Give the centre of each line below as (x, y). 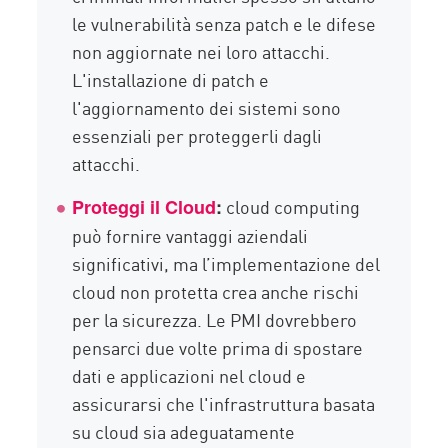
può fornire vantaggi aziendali (190, 235)
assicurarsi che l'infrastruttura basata (224, 403)
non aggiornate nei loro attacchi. (201, 51)
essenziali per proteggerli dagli (197, 135)
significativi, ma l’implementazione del (226, 263)
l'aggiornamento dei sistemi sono (207, 107)
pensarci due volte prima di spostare (218, 347)
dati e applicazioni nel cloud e (189, 375)
